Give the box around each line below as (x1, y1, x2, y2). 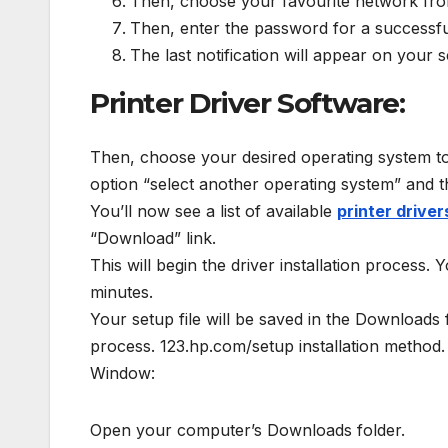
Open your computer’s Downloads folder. (90, 419, 405, 440)
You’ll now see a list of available (90, 200, 337, 221)
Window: (90, 362, 155, 383)
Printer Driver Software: (90, 86, 405, 121)
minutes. (90, 281, 153, 302)
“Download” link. (90, 227, 216, 248)
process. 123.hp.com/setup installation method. (90, 335, 445, 356)
